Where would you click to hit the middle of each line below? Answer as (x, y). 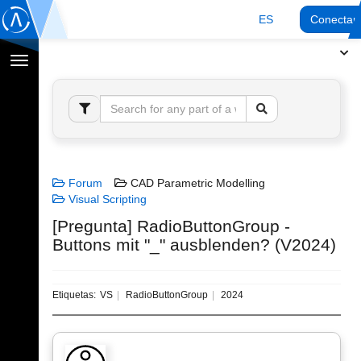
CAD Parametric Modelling (196, 183)
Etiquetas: (74, 295)
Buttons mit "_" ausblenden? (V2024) (194, 245)
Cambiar (40, 62)
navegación (48, 78)
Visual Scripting (106, 199)
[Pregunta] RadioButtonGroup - (171, 226)
